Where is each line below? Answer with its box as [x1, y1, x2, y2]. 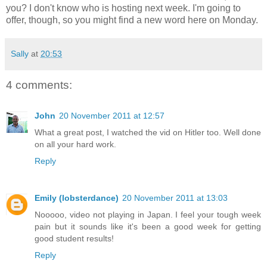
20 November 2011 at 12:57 [59, 111, 164, 121]
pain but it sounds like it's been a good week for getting [35, 222, 261, 232]
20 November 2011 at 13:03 [122, 193, 228, 203]
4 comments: [6, 78, 72, 91]
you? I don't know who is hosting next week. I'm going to [6, 2, 241, 13]
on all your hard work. [35, 139, 116, 150]
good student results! [35, 234, 114, 244]
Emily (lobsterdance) [35, 193, 119, 203]
